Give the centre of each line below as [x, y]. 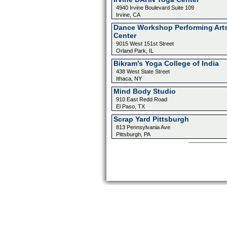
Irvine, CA [128, 15]
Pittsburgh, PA [133, 134]
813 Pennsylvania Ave [143, 127]
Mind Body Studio [144, 91]
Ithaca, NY [129, 79]
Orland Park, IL [135, 51]
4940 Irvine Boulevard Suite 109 [155, 8]
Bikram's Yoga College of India [166, 63]
